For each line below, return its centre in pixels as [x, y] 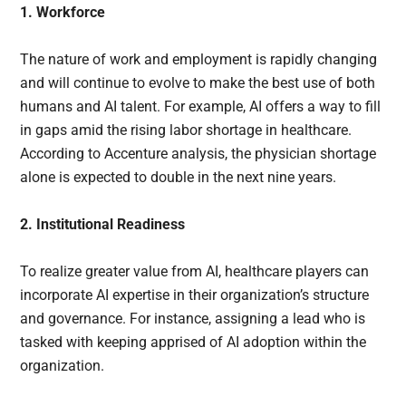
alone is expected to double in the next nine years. [179, 178]
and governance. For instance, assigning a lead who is [193, 319]
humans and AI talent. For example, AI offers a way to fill [201, 107]
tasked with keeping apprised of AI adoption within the [193, 343]
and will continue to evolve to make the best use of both [198, 83]
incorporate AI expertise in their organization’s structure [195, 295]
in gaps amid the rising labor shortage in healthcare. [186, 130]
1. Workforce [63, 13]
